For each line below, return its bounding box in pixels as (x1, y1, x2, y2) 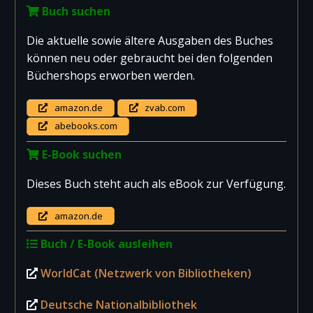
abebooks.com (52, 119, 117, 133)
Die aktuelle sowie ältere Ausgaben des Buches (27, 33, 273, 48)
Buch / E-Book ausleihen (38, 235, 173, 252)
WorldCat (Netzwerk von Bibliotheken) (41, 265, 252, 281)
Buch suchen (39, 3, 110, 19)
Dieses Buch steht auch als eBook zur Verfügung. (27, 175, 286, 191)
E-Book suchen (39, 146, 122, 162)
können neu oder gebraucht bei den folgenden (27, 50, 272, 66)
